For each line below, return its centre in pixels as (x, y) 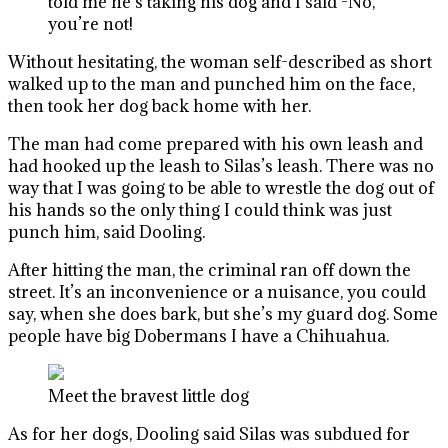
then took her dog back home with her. (159, 106)
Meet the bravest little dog (148, 396)
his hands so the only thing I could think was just (200, 210)
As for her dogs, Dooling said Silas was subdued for (209, 434)
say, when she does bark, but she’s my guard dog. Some (223, 314)
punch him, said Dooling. (106, 232)
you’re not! (90, 24)
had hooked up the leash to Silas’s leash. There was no (221, 166)
